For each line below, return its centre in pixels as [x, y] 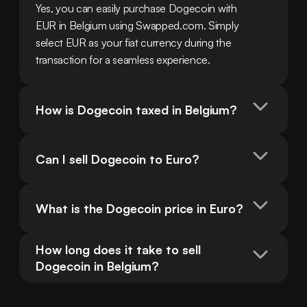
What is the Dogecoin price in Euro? [139, 209]
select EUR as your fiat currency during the [134, 43]
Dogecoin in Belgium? [97, 266]
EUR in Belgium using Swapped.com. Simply [137, 26]
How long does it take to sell [118, 250]
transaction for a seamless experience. [123, 60]
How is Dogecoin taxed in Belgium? [136, 110]
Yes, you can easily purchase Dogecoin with [136, 9]
